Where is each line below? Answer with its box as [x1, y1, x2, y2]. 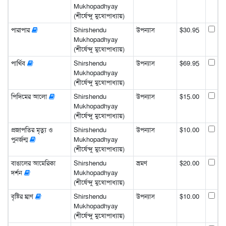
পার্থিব [11, 59, 27, 68]
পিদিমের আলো [11, 92, 49, 101]
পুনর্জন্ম [11, 135, 30, 144]
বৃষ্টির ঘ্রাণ [11, 192, 35, 201]
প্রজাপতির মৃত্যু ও [11, 125, 53, 134]
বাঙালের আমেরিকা [11, 158, 55, 167]
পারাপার [11, 25, 32, 34]
